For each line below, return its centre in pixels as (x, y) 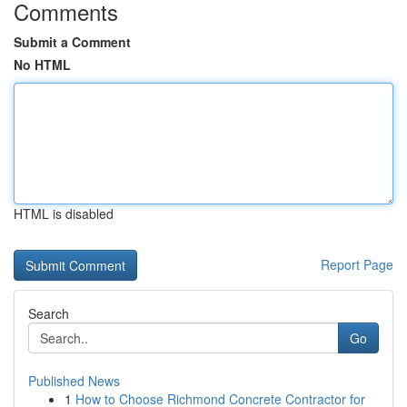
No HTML (42, 65)
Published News (74, 381)
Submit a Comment (72, 42)
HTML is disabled (64, 213)
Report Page (357, 264)
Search (49, 313)
